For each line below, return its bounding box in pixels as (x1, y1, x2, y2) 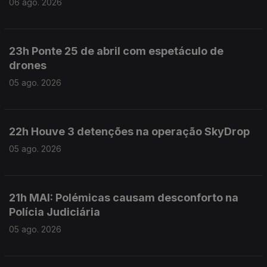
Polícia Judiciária (9, 206, 100, 218)
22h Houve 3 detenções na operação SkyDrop (9, 125, 250, 138)
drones (9, 59, 46, 72)
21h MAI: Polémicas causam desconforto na (9, 191, 238, 204)
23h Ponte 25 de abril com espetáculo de (9, 45, 223, 57)
